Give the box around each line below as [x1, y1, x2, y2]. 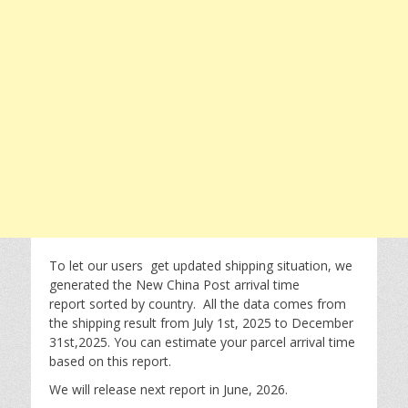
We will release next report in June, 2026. [49, 381, 288, 398]
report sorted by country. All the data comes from [49, 295, 346, 312]
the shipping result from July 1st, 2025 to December [49, 314, 353, 331]
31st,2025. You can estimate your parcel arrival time [49, 333, 355, 351]
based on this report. [49, 352, 171, 370]
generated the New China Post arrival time [49, 276, 300, 293]
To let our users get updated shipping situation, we [49, 257, 352, 274]
